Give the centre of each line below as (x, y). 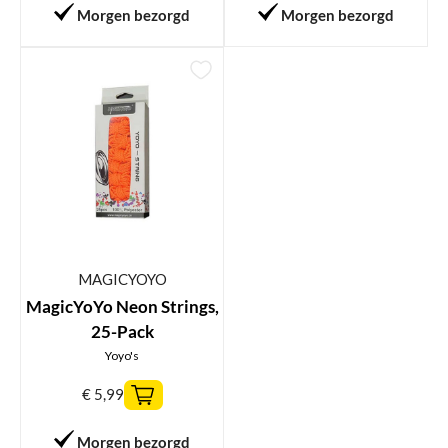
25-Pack (122, 331)
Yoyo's (122, 355)
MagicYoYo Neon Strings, (122, 306)
